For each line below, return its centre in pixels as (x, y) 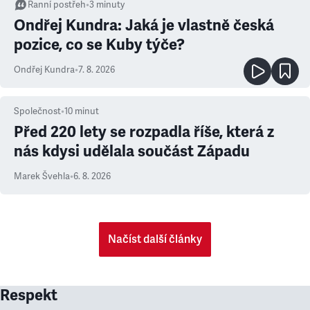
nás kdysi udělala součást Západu (132, 151)
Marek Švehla (42, 176)
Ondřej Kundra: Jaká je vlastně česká (144, 25)
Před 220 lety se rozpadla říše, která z (144, 131)
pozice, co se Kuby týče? (99, 44)
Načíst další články (155, 239)
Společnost (37, 111)
